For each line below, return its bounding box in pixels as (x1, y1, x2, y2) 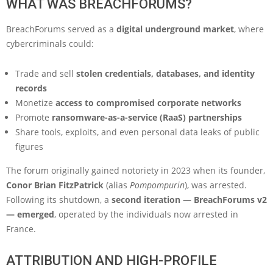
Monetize (15, 96, 55, 108)
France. (6, 222, 36, 235)
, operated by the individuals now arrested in (54, 208, 238, 220)
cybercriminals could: (6, 37, 94, 49)
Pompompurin (130, 179, 185, 191)
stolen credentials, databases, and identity (76, 67, 255, 79)
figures (15, 140, 43, 152)
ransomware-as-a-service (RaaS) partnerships (52, 111, 242, 123)
